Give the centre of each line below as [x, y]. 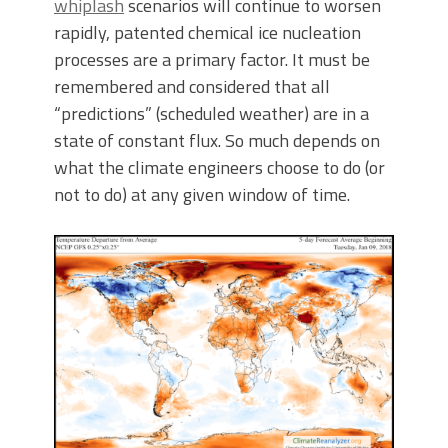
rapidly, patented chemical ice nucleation [207, 32]
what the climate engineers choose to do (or [219, 167]
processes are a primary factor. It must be [212, 59]
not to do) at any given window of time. [202, 194]
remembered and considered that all [192, 86]
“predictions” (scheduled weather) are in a [211, 113]
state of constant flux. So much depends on [217, 140]
